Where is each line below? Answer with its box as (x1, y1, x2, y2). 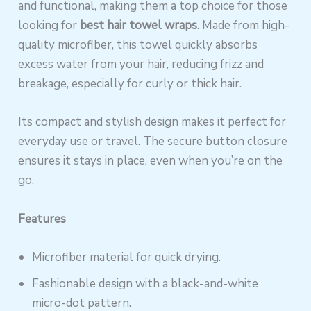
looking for (18, 17, 81, 34)
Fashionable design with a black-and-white (32, 275, 259, 292)
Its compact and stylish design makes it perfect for (18, 114, 287, 131)
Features (18, 210, 67, 227)
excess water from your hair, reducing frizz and (18, 56, 264, 73)
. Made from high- (197, 17, 290, 34)
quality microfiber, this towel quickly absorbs (18, 37, 258, 53)
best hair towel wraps (80, 17, 198, 34)
